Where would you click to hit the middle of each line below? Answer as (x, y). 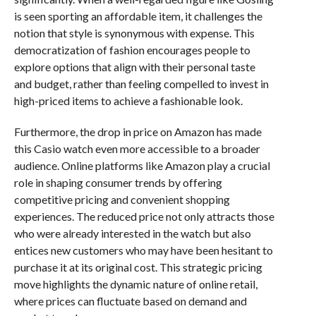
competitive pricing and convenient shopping (122, 199)
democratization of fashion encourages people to (132, 49)
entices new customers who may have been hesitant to (143, 250)
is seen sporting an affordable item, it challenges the (138, 16)
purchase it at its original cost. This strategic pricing (138, 267)
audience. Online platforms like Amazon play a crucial (142, 165)
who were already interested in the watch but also (132, 233)
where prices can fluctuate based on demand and (130, 300)
